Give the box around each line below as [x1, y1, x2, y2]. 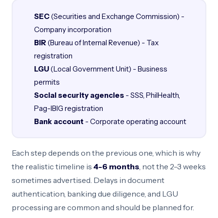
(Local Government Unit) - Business [49, 64, 167, 73]
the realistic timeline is [12, 162, 93, 171]
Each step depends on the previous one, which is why [12, 148, 200, 158]
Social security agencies [34, 90, 124, 100]
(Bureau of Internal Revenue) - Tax [46, 37, 159, 47]
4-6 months [93, 162, 139, 171]
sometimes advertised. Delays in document [12, 175, 164, 185]
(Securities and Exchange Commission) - [49, 11, 184, 21]
